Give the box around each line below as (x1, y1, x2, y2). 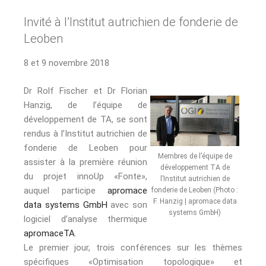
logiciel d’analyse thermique (24, 213, 147, 224)
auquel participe (24, 185, 107, 196)
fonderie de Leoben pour (24, 142, 147, 153)
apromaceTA (24, 227, 75, 239)
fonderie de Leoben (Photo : (151, 186, 238, 195)
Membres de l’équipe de (157, 152, 232, 161)
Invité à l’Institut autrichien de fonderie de (24, 15, 238, 30)
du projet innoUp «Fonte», (24, 170, 147, 182)
